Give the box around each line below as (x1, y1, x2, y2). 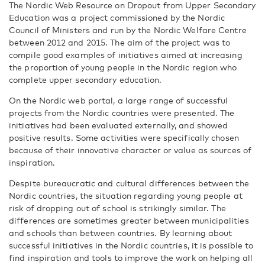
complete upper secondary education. (9, 75, 162, 85)
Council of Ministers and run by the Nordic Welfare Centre (9, 25, 247, 35)
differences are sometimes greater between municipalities (9, 215, 249, 225)
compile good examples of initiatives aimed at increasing (9, 50, 243, 60)
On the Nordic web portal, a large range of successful (9, 95, 228, 105)
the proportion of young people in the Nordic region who (9, 62, 237, 72)
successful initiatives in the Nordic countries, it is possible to (9, 240, 254, 250)
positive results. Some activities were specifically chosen (9, 132, 239, 143)
